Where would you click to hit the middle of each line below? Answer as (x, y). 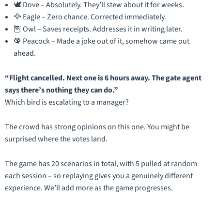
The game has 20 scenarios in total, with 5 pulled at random (101, 164)
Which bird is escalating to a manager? (67, 102)
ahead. (25, 54)
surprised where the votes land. (56, 139)
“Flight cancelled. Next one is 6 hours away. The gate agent (103, 78)
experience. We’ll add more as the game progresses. (89, 188)
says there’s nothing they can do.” (62, 90)
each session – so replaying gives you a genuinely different (99, 176)
